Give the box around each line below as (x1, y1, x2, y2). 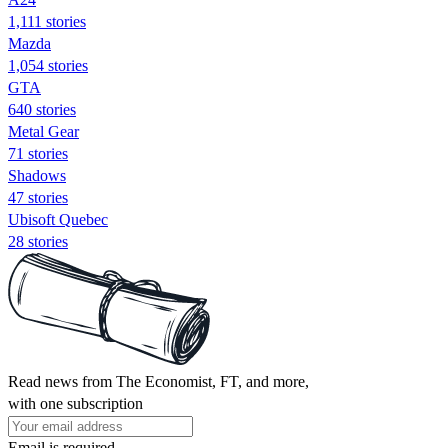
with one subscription (8, 394, 143, 412)
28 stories (8, 232, 68, 250)
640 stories (8, 100, 76, 118)
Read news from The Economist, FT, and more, (8, 372, 309, 390)
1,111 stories (8, 12, 86, 30)
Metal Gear (8, 122, 79, 140)
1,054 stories (8, 56, 88, 74)
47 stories (8, 188, 68, 206)
